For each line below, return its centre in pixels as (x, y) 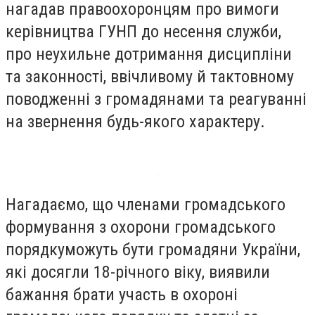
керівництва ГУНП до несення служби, (143, 32)
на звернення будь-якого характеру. (135, 122)
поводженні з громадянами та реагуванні (156, 99)
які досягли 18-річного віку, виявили (138, 272)
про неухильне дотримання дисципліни (149, 54)
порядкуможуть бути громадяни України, (153, 249)
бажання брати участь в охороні (122, 294)
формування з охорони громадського (141, 227)
